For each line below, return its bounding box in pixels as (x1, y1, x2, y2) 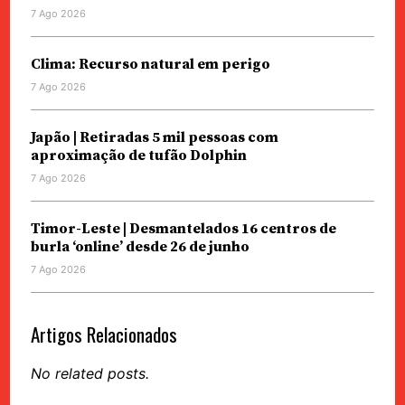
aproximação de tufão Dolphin (30, 146, 247, 165)
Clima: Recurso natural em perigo (30, 54, 270, 73)
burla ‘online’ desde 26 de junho (30, 237, 250, 256)
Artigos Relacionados (30, 319, 177, 348)
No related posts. (30, 363, 149, 382)
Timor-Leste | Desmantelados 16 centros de (30, 219, 336, 238)
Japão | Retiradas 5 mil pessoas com (30, 127, 278, 146)
